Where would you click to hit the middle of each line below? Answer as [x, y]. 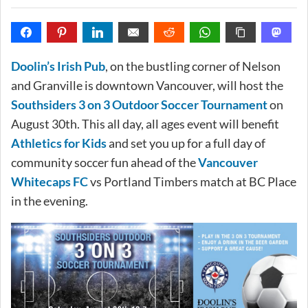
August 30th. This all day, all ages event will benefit [145, 123]
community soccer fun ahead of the [104, 162]
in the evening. [49, 200]
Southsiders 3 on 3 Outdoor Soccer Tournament [139, 104]
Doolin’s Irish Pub [58, 66]
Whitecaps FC [49, 181]
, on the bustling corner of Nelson [193, 66]
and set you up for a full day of [186, 143]
